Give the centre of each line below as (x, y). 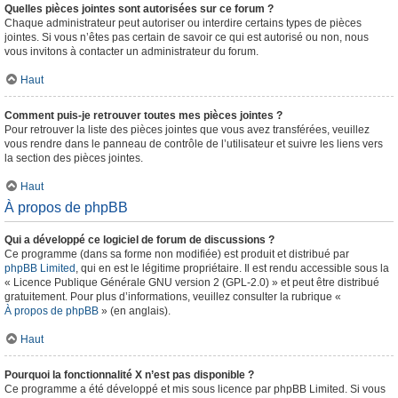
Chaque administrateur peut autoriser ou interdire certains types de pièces (183, 23)
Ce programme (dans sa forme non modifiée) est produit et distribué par (177, 254)
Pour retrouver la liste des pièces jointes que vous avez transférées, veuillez (187, 130)
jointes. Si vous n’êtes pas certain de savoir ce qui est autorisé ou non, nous (187, 37)
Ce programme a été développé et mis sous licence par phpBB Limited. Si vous (195, 389)
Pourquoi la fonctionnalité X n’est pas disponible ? (129, 375)
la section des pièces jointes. (74, 158)
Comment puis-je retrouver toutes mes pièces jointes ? (143, 115)
